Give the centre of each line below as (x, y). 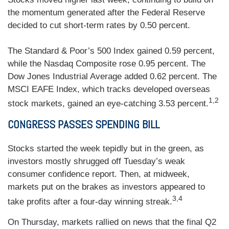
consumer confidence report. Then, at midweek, (99, 174)
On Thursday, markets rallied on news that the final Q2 (112, 222)
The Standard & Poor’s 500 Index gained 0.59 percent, (111, 51)
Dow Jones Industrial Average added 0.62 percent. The (112, 76)
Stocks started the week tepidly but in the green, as (106, 149)
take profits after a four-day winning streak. (90, 201)
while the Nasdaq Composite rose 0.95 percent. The (107, 63)
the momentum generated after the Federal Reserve (106, 12)
